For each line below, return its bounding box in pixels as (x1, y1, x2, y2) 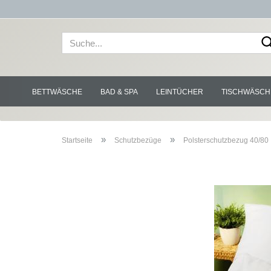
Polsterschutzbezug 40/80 (183, 136, 269, 145)
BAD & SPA (100, 88, 138, 96)
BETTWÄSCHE (31, 88, 82, 96)
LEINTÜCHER (155, 88, 203, 96)
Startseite (62, 136, 93, 145)
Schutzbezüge (114, 136, 162, 145)
